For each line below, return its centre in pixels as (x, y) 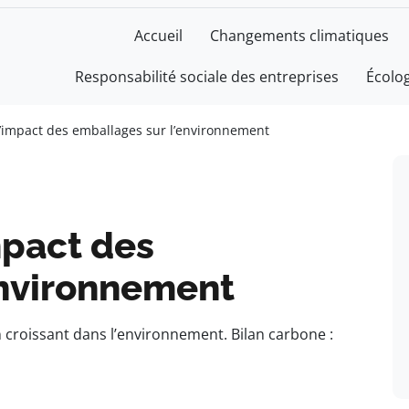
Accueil (158, 36)
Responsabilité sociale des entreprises (207, 77)
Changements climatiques (299, 36)
